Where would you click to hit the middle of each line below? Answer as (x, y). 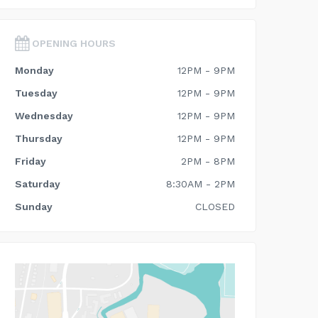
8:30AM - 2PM (201, 184)
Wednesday (44, 116)
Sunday (34, 207)
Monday (34, 70)
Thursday (39, 138)
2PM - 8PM (208, 161)
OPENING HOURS (72, 43)
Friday (31, 161)
